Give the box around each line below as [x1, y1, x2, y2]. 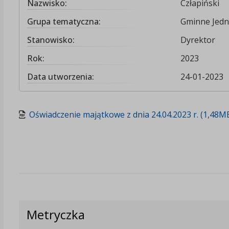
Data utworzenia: [27, 71, 94, 82]
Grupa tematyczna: [27, 15, 101, 27]
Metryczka [26, 206, 85, 223]
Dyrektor [180, 34, 215, 45]
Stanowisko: [27, 34, 75, 45]
